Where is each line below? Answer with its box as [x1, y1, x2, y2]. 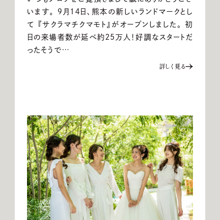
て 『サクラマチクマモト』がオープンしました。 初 [27, 21, 193, 28]
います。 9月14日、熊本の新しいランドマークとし [27, 8, 193, 16]
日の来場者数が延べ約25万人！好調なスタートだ [27, 33, 193, 41]
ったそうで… [27, 46, 70, 54]
